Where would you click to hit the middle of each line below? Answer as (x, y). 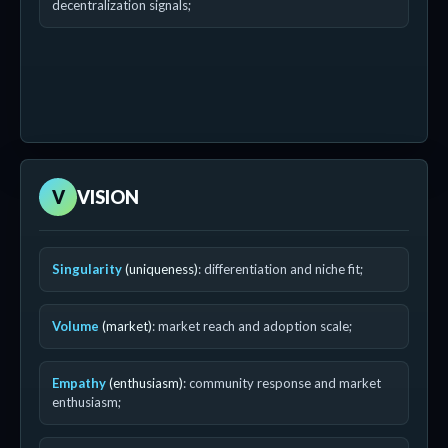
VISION (108, 196)
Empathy (79, 383)
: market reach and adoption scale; (252, 326)
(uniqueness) (160, 269)
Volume (75, 326)
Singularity (87, 269)
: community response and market (282, 383)
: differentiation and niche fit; (280, 269)
